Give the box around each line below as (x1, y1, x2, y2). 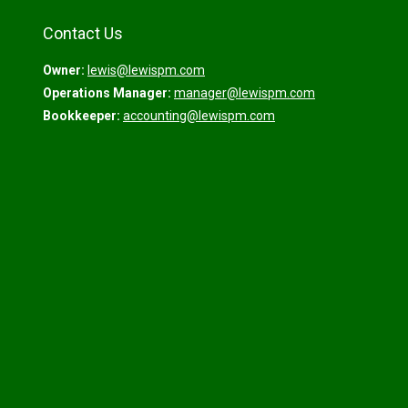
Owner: (43, 63, 85, 77)
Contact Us (43, 24, 123, 43)
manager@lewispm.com (174, 86, 315, 100)
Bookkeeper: (43, 108, 120, 123)
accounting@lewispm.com (123, 108, 275, 123)
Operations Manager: (43, 86, 171, 100)
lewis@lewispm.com (87, 63, 205, 77)
